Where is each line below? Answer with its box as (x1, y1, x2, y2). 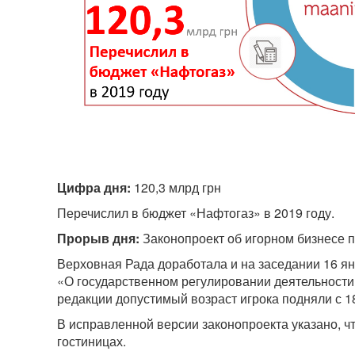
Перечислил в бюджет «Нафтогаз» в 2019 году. (57, 204, 334, 223)
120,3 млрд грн (131, 178, 221, 197)
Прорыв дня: (57, 229, 143, 248)
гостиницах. (57, 332, 126, 351)
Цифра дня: (57, 178, 131, 197)
